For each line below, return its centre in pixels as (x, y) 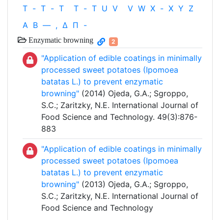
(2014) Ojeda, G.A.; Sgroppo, (134, 94)
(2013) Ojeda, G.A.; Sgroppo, (134, 184)
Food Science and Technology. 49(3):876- (119, 117)
